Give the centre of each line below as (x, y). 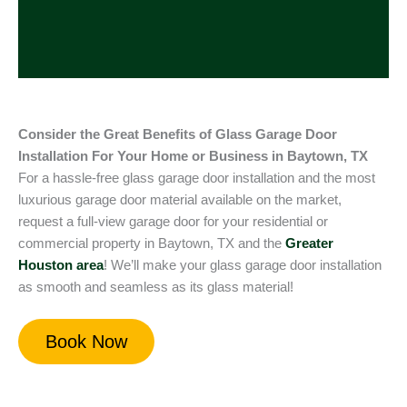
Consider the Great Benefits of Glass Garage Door (178, 135)
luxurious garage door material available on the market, (180, 200)
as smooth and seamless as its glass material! (156, 288)
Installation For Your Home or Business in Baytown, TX (193, 157)
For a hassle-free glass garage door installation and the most (197, 179)
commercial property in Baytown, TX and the (152, 244)
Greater (309, 244)
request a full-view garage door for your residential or (173, 222)
